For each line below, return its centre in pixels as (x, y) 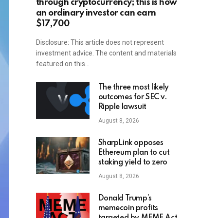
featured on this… (63, 64)
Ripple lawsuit (122, 107)
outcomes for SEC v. (132, 98)
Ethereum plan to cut (134, 153)
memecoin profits (128, 209)
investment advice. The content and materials (106, 53)
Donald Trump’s (125, 199)
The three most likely (133, 88)
